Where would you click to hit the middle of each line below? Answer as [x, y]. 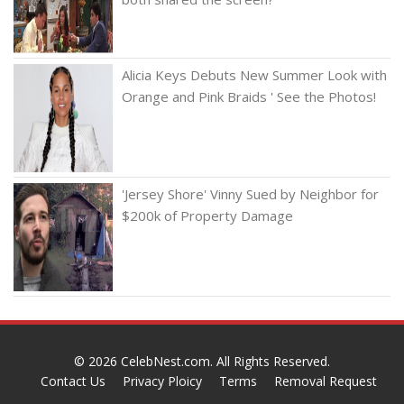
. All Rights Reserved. [270, 361]
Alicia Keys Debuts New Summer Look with [254, 74]
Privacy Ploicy [162, 381]
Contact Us [73, 381]
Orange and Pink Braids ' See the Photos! [249, 96]
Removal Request [326, 381]
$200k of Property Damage [207, 215]
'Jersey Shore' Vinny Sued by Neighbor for [250, 193]
